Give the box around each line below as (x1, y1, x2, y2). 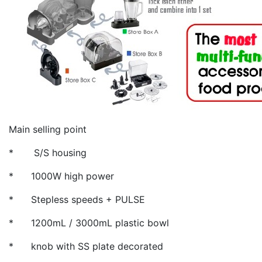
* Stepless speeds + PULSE (9, 194, 148, 206)
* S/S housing (9, 147, 87, 159)
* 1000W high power (9, 170, 114, 182)
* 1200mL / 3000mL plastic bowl (9, 217, 169, 229)
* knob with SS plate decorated (9, 240, 163, 253)
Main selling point (9, 123, 87, 136)
